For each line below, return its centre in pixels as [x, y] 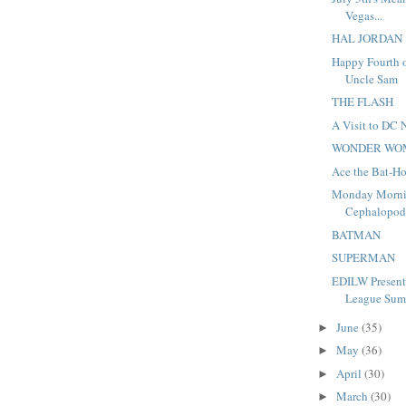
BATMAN [357, 234]
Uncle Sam [372, 78]
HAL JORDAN [367, 39]
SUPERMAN [364, 258]
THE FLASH [363, 102]
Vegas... [364, 15]
